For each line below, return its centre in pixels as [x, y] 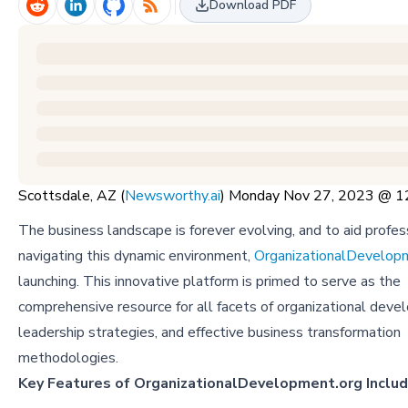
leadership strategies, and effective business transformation [209, 333]
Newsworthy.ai [173, 196]
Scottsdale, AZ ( [71, 196]
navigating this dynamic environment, [136, 256]
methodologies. [68, 358]
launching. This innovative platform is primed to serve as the [209, 282]
